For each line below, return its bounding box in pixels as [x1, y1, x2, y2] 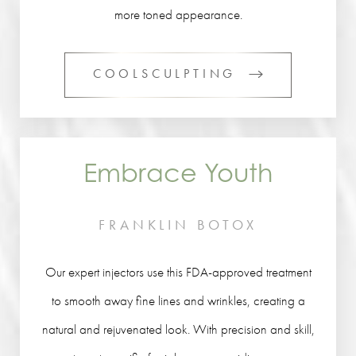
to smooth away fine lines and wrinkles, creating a [51, 292, 305, 309]
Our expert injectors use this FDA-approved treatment [44, 263, 311, 281]
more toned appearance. [114, 6, 242, 23]
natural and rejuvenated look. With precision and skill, [41, 320, 315, 338]
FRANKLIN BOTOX [99, 215, 257, 234]
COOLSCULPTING [92, 65, 237, 82]
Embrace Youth [83, 157, 273, 188]
